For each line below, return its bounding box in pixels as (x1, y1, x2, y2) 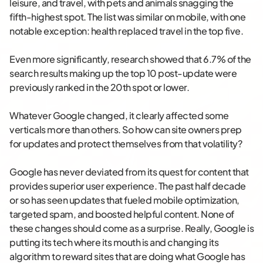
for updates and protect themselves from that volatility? (9, 137, 242, 150)
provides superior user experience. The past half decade (9, 180, 246, 193)
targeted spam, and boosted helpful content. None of (9, 208, 234, 221)
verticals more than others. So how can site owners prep (9, 123, 242, 136)
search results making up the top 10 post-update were (9, 67, 237, 80)
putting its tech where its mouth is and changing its (9, 236, 218, 249)
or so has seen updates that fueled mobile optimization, (9, 194, 240, 207)
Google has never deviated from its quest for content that (9, 166, 249, 178)
